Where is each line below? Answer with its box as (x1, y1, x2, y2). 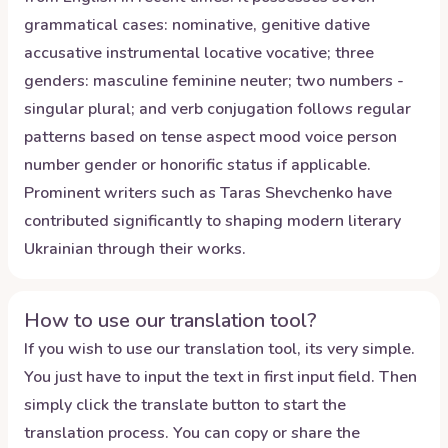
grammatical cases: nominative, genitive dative (24, 14, 370, 36)
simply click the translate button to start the (24, 394, 346, 416)
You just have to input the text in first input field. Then (24, 366, 417, 388)
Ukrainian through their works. (24, 238, 246, 260)
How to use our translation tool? (24, 307, 317, 334)
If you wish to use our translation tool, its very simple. (24, 338, 415, 360)
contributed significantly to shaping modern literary (24, 210, 401, 232)
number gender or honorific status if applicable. (24, 154, 371, 176)
